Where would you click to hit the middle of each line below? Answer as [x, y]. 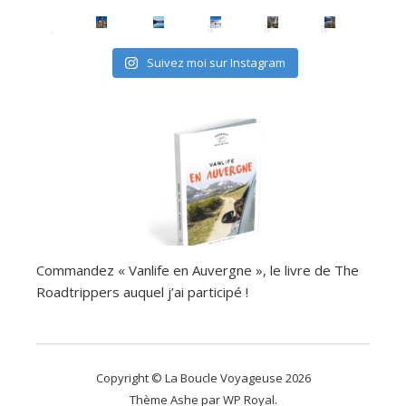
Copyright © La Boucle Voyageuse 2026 [203, 377]
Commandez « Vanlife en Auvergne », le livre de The [198, 270]
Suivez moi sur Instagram [216, 62]
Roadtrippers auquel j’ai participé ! [142, 291]
